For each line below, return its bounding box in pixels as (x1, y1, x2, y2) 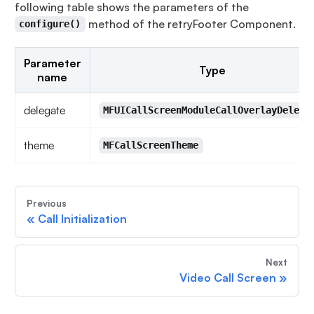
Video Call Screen (179, 270, 277, 285)
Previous (26, 197, 67, 209)
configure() (19, 18, 81, 30)
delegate (23, 102, 65, 117)
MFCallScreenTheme (103, 139, 199, 151)
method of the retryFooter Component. (85, 16, 296, 31)
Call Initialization (37, 211, 127, 226)
